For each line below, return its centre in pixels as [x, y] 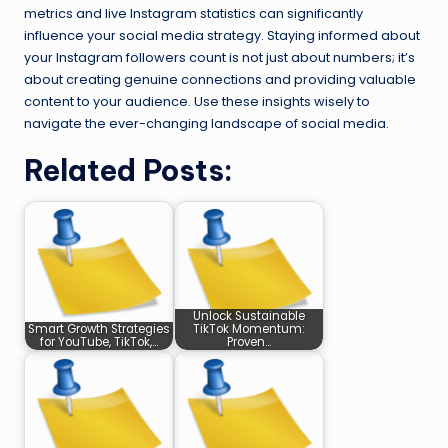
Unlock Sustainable [249, 316]
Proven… [249, 342]
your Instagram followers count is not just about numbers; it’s [219, 58]
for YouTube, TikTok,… [99, 342]
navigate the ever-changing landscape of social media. [206, 124]
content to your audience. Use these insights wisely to [197, 102]
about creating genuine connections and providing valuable [220, 80]
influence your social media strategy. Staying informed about [222, 36]
